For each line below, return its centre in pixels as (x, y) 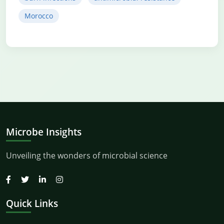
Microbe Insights (44, 132)
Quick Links (32, 203)
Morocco (39, 16)
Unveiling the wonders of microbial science (87, 155)
